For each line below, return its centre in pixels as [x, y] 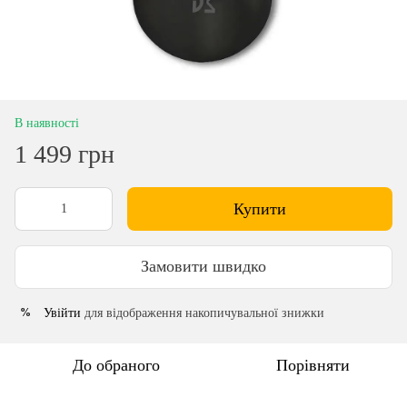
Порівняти [313, 365]
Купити [260, 208]
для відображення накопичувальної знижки [203, 313]
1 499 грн [65, 154]
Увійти [62, 313]
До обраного [116, 365]
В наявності [47, 123]
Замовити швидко [203, 267]
